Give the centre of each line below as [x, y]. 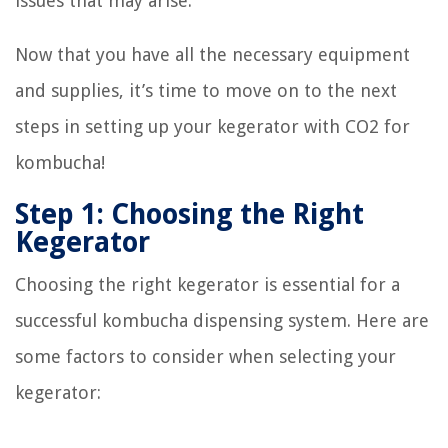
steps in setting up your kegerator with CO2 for [212, 127]
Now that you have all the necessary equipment [212, 55]
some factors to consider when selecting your [205, 357]
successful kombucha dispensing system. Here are [222, 321]
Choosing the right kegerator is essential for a [207, 285]
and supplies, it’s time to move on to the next [206, 91]
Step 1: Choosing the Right [189, 215]
